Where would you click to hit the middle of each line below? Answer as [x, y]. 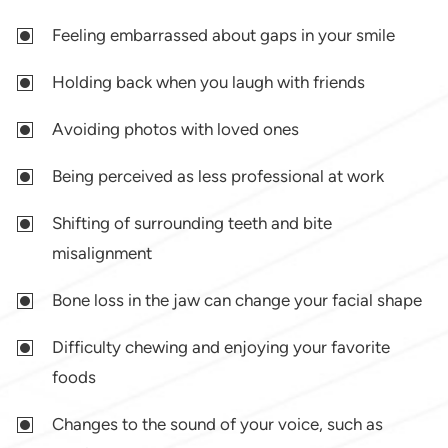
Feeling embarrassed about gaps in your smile [224, 35]
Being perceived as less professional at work [218, 176]
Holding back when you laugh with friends [209, 82]
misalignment [102, 253]
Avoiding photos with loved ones [176, 129]
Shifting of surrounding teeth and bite [192, 223]
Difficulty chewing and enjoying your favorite [221, 347]
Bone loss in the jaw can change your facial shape [237, 300]
